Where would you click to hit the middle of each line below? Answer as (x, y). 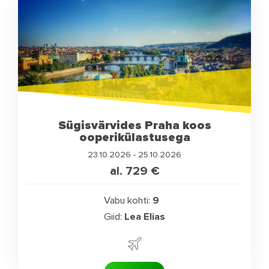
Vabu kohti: (127, 201)
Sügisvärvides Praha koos (134, 125)
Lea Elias (144, 217)
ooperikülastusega (134, 137)
